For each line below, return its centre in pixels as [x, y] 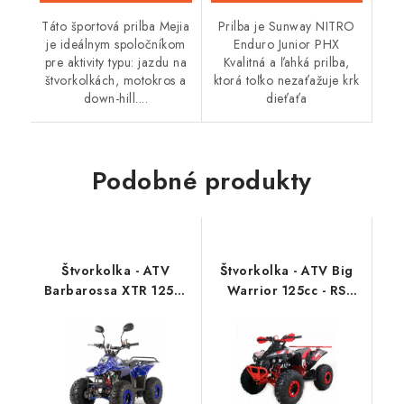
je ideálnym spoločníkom [116, 45]
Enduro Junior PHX [287, 45]
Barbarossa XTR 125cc [115, 291]
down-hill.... [115, 99]
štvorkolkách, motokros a [115, 81]
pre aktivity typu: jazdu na [115, 63]
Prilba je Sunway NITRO [286, 27]
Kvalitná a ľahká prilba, [286, 63]
